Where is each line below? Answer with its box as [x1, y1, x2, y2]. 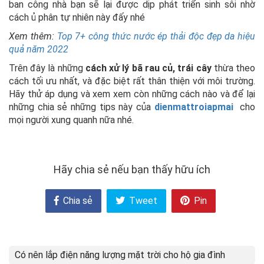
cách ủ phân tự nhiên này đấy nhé [9, 12, 145, 24]
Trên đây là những [9, 62, 85, 74]
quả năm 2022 [9, 44, 68, 55]
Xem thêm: [9, 31, 57, 42]
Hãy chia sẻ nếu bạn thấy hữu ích [54, 163, 210, 176]
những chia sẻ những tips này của [9, 101, 154, 113]
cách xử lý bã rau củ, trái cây [85, 62, 212, 74]
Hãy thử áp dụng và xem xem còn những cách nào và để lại [9, 88, 255, 100]
